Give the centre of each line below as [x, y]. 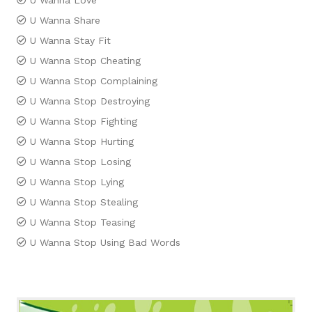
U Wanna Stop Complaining [94, 81]
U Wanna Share [65, 20]
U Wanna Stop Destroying [90, 101]
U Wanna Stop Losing [80, 162]
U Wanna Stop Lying [77, 182]
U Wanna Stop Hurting [82, 141]
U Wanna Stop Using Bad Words [105, 242]
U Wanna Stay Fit [70, 40]
